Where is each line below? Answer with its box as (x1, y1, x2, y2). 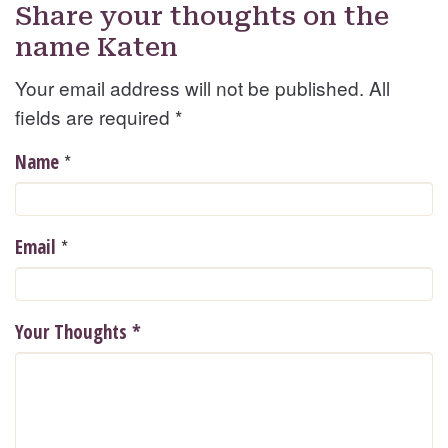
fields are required (15, 103, 175, 131)
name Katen (15, 32, 178, 63)
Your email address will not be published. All (15, 74, 390, 102)
